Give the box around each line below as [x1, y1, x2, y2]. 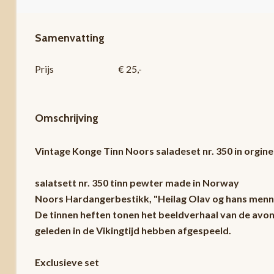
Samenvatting [34, 31, 105, 45]
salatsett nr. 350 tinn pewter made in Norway [34, 177, 239, 188]
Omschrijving [34, 111, 98, 125]
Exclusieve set [34, 256, 99, 268]
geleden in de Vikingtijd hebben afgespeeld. [34, 224, 231, 236]
